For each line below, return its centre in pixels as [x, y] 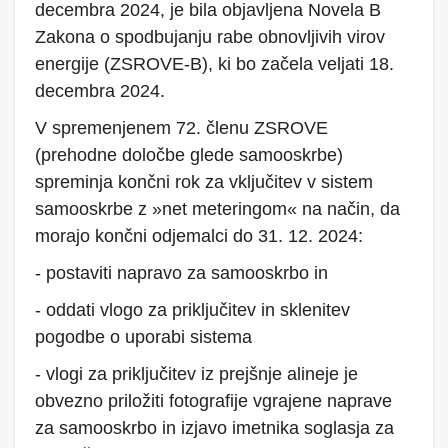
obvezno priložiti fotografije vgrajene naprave [213, 401]
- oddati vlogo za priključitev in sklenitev [192, 310]
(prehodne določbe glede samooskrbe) [189, 155]
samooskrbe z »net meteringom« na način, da [217, 209]
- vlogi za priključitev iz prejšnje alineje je [196, 374]
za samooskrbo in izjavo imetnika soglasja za [214, 428]
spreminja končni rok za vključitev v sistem [204, 182]
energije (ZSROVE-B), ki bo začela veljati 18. [214, 64]
